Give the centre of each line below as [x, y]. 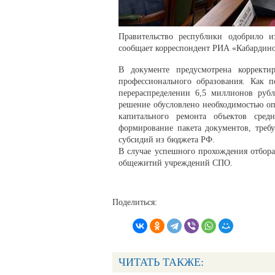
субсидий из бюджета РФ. [167, 140]
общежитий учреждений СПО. [176, 163]
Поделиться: [135, 203]
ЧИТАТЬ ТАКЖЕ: [161, 262]
